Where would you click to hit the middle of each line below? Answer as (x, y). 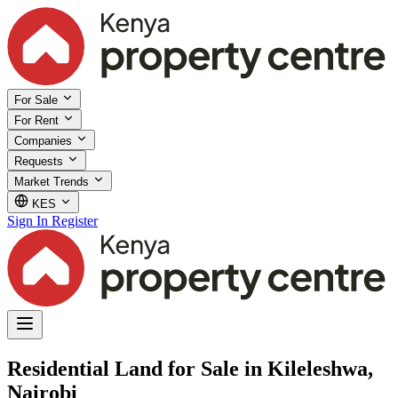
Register (75, 220)
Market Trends (53, 181)
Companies (45, 140)
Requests (40, 161)
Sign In (28, 220)
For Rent (38, 120)
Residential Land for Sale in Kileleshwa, (190, 368)
